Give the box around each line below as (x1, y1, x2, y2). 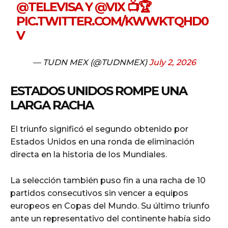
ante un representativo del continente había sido (10, 214, 211, 224)
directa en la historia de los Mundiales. (10, 150, 167, 160)
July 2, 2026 (149, 58, 196, 68)
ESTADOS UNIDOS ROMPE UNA (10, 83, 187, 99)
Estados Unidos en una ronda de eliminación (10, 137, 194, 147)
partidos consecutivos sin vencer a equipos (10, 188, 188, 198)
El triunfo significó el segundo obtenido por (10, 124, 188, 134)
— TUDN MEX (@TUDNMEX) (32, 58, 149, 68)
